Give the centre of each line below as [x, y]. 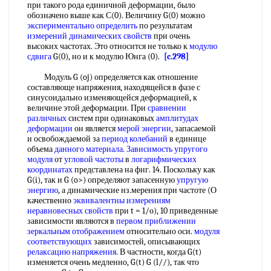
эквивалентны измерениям [122, 201]
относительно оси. [159, 231]
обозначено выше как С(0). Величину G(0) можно [116, 15]
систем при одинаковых [111, 118]
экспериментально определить [82, 26]
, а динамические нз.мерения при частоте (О [137, 190]
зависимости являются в [72, 221]
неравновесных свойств [70, 211]
